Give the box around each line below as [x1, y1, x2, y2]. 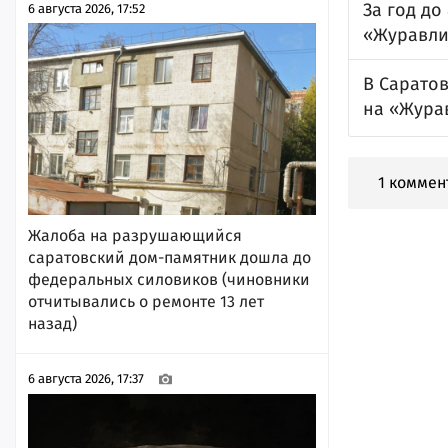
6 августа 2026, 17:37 [28, 371, 144, 387]
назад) [28, 313, 77, 333]
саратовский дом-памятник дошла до [28, 247, 311, 267]
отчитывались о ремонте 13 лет [28, 291, 264, 311]
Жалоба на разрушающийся [28, 225, 242, 245]
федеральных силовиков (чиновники [28, 269, 310, 289]
